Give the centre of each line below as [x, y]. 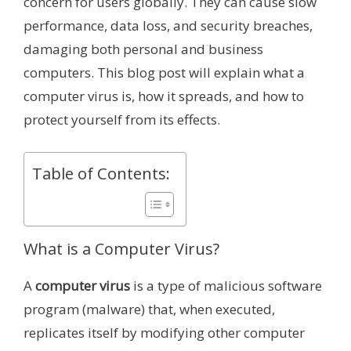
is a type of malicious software [226, 285]
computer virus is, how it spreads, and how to [164, 96]
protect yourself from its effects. [122, 120]
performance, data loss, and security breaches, [168, 26]
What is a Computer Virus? [121, 248]
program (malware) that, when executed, [149, 309]
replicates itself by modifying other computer [164, 332]
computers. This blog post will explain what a [164, 73]
